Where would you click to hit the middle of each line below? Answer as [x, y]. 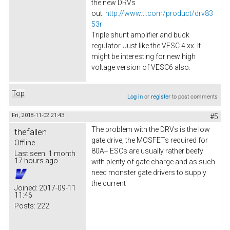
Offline [25, 142]
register [161, 96]
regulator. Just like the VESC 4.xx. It [146, 46]
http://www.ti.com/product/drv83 [159, 14]
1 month [61, 153]
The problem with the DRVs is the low [151, 129]
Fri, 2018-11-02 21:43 [38, 115]
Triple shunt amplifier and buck [140, 35]
